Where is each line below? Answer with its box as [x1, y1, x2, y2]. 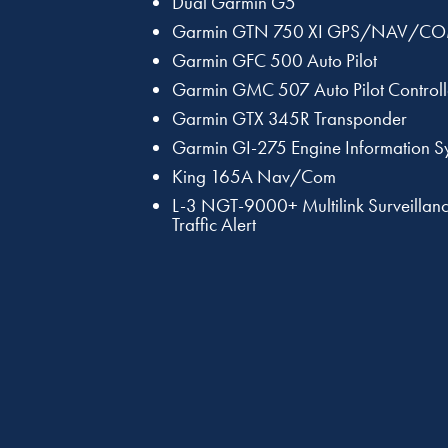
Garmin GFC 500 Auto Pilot [172, 48, 377, 74]
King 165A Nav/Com [172, 164, 336, 190]
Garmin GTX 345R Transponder [172, 106, 407, 132]
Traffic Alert [172, 212, 256, 238]
